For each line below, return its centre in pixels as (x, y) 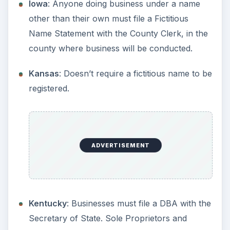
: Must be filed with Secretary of (134, 175)
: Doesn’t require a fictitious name (138, 215)
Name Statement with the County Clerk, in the (118, 45)
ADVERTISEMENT (121, 117)
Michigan (47, 15)
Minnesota (50, 175)
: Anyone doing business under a (130, 15)
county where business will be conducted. (110, 60)
